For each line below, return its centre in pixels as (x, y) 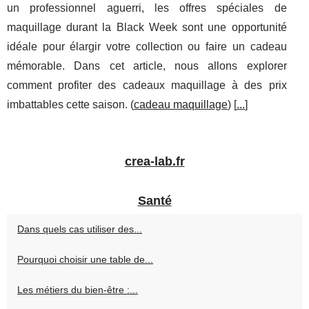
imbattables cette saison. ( (70, 105)
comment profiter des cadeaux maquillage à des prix (147, 86)
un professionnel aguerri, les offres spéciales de (147, 8)
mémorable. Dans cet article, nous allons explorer (147, 66)
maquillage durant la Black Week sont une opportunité (147, 28)
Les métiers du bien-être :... (78, 290)
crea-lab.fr (154, 162)
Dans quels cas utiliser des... (80, 229)
